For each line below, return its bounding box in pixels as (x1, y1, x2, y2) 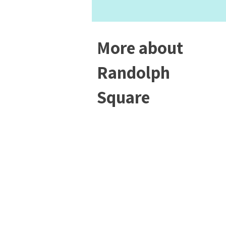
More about (97, 36, 183, 59)
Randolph (97, 61, 170, 84)
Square (97, 85, 150, 108)
